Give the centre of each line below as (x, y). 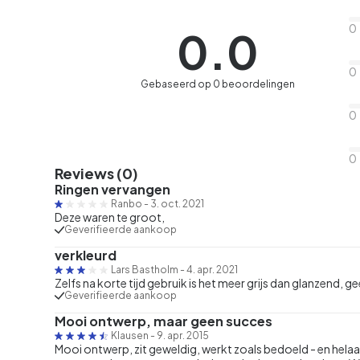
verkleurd (86, 255)
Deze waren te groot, (110, 217)
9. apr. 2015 (183, 335)
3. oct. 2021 (177, 203)
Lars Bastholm (145, 269)
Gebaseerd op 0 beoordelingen (217, 84)
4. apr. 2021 (212, 269)
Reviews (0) (96, 173)
